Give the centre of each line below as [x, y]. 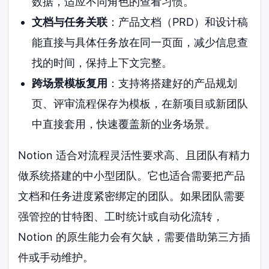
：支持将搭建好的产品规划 [172, 83]
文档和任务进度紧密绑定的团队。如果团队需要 [132, 196]
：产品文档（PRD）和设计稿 [177, 22]
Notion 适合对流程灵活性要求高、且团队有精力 [134, 156]
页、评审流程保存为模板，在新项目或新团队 [140, 104]
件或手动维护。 [56, 258]
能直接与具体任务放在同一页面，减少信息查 [140, 43]
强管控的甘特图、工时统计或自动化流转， [121, 217]
